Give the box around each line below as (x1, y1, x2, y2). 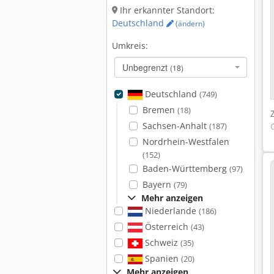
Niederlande (142, 205, 199, 217)
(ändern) (174, 18, 205, 29)
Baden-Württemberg (142, 163, 229, 174)
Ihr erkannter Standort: (117, 4, 215, 16)
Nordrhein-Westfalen (142, 136, 229, 147)
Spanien (142, 253, 181, 264)
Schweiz (142, 237, 180, 248)
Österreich (142, 221, 191, 232)
